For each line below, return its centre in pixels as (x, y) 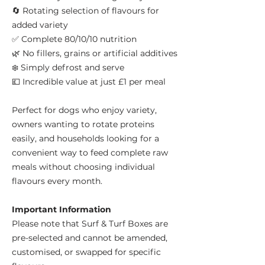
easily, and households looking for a (85, 139)
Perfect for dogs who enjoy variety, (84, 110)
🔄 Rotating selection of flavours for (85, 11)
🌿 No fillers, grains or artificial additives (95, 54)
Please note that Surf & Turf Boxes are (90, 224)
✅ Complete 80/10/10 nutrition (74, 39)
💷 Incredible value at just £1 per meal (89, 82)
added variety (40, 25)
